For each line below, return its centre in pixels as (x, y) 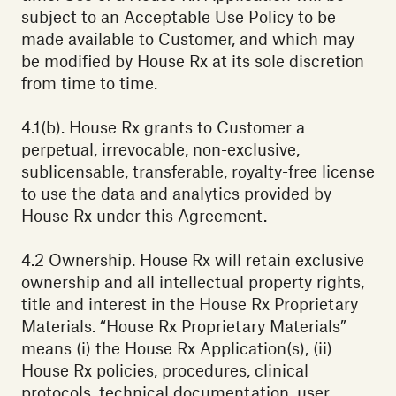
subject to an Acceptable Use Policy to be (179, 17)
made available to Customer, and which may (188, 39)
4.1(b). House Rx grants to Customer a (163, 127)
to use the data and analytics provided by (176, 194)
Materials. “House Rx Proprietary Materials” (184, 326)
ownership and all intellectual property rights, (193, 282)
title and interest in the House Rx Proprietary (190, 304)
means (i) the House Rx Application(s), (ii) (177, 348)
